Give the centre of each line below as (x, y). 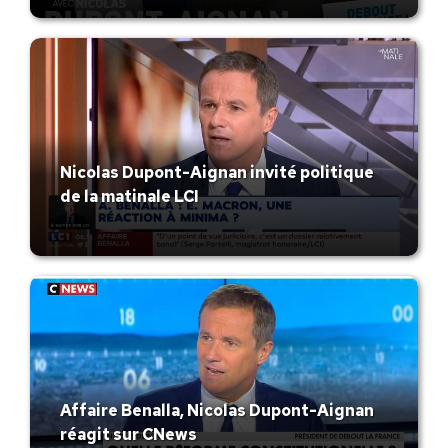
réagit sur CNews (128, 434)
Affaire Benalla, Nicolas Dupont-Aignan (217, 410)
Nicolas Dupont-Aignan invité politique (217, 173)
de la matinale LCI (129, 197)
